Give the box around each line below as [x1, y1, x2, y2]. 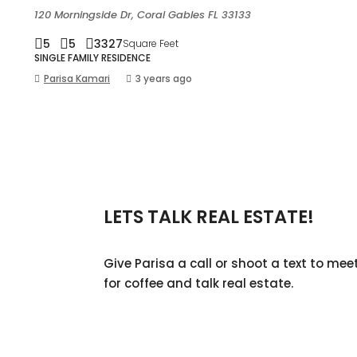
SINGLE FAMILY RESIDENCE [34, 51, 151, 65]
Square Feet [123, 37, 178, 50]
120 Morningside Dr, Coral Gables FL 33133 [34, 7, 251, 22]
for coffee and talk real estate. [104, 275, 293, 292]
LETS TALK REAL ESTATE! [104, 204, 314, 230]
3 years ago [135, 72, 192, 85]
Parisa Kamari [44, 72, 110, 85]
